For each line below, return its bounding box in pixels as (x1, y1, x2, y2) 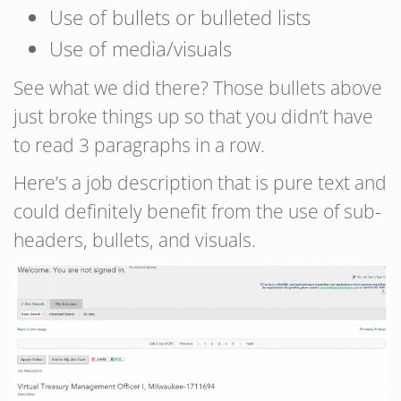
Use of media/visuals (49, 35, 232, 62)
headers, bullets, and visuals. (13, 227, 256, 252)
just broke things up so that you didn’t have (13, 104, 373, 129)
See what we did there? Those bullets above (13, 75, 382, 100)
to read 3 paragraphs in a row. (13, 132, 265, 158)
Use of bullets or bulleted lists (49, 4, 311, 30)
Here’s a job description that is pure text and (13, 170, 387, 195)
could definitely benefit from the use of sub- (13, 199, 381, 224)
